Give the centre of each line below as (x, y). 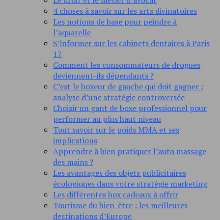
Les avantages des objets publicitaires (120, 173)
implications (75, 141)
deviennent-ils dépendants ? (103, 76)
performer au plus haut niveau (107, 119)
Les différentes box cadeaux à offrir (116, 195)
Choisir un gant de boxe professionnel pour (130, 108)
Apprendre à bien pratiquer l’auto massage (130, 151)
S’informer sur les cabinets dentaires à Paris (131, 43)
